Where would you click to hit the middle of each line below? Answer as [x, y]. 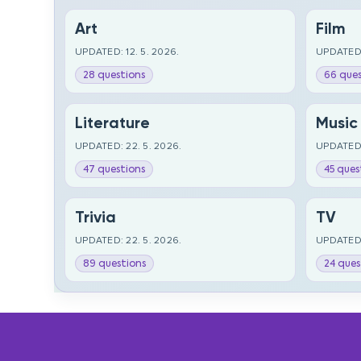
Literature [113, 123]
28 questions [114, 75]
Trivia [96, 217]
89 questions [115, 263]
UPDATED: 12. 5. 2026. [127, 52]
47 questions [114, 169]
